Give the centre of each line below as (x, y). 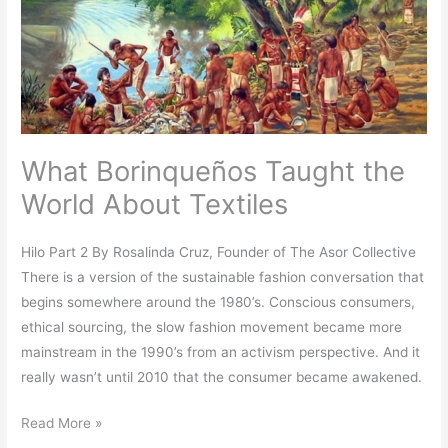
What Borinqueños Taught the (213, 170)
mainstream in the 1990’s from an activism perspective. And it (221, 352)
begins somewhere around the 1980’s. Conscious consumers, (218, 302)
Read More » (62, 422)
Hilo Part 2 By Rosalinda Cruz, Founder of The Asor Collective (219, 252)
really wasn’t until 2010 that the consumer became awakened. (222, 377)
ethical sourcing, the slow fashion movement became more (212, 327)
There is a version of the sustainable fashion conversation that (223, 277)
